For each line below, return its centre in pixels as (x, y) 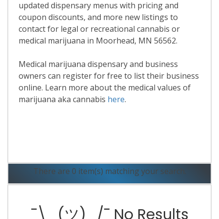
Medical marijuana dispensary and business (98, 64)
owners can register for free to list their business (109, 76)
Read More (109, 142)
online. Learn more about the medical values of (104, 88)
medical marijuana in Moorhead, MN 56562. (98, 41)
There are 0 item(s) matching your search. (109, 171)
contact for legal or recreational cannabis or (99, 29)
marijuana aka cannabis (63, 99)
